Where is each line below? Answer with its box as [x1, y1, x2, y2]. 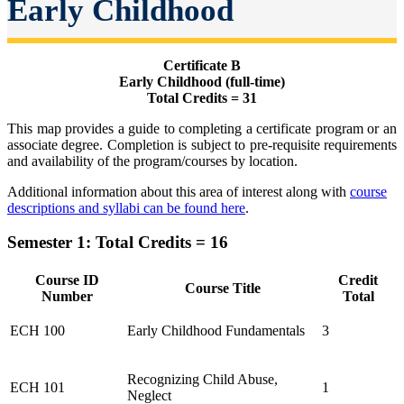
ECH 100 [10, 322, 65, 338]
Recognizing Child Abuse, [127, 371, 278, 387]
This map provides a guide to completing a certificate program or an [7, 120, 397, 136]
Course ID [34, 271, 99, 288]
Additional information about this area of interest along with [7, 183, 350, 199]
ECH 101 [10, 379, 65, 395]
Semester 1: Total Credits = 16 [7, 233, 228, 252]
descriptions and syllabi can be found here [7, 199, 245, 216]
